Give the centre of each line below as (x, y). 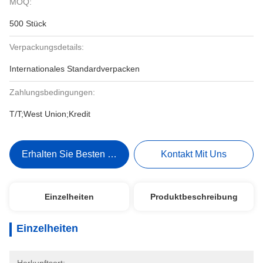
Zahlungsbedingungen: (52, 92)
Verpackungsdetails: (47, 47)
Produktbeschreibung (194, 197)
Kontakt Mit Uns (194, 154)
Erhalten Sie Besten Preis (75, 154)
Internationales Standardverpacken (75, 69)
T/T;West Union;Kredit (50, 114)
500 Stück (28, 23)
